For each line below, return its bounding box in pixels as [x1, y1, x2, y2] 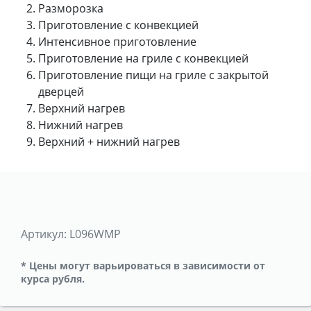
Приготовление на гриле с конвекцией [38, 50, 249, 66]
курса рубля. [21, 271, 85, 285]
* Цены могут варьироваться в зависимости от [21, 258, 265, 272]
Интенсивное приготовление [38, 33, 196, 49]
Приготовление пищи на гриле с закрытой [38, 67, 269, 83]
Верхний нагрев [38, 100, 125, 116]
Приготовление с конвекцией [38, 17, 199, 33]
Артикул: [21, 226, 67, 242]
